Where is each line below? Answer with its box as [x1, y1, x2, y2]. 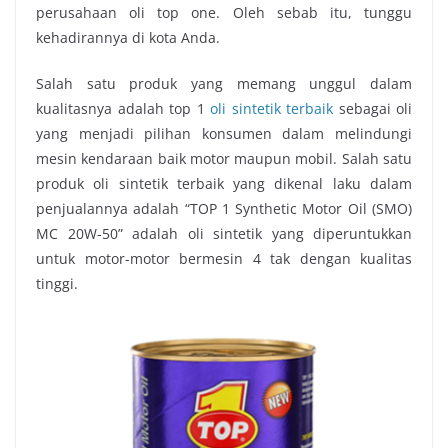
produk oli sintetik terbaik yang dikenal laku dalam [36, 173, 412, 193]
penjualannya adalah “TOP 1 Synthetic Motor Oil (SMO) [36, 198, 412, 218]
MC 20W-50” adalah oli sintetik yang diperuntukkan [36, 223, 412, 243]
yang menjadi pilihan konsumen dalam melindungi [36, 123, 412, 143]
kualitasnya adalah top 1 [36, 98, 210, 118]
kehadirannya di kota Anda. [36, 27, 220, 47]
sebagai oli [333, 98, 412, 118]
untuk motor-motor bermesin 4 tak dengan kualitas [36, 248, 412, 268]
